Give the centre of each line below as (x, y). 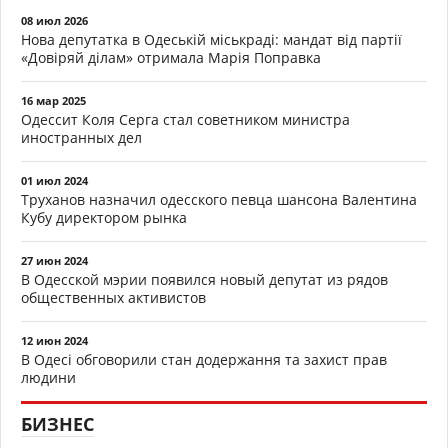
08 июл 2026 (54, 21)
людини (48, 378)
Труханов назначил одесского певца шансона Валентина (219, 200)
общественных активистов (113, 298)
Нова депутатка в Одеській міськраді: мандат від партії (211, 40)
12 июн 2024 (54, 341)
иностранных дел (81, 138)
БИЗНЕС (57, 424)
